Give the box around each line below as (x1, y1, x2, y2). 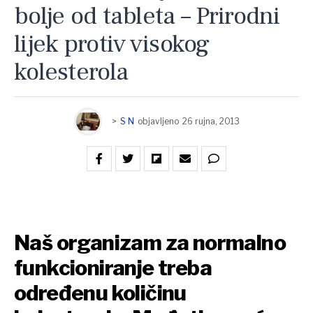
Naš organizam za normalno (14, 230, 286, 256)
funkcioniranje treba (14, 255, 212, 281)
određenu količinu (14, 280, 187, 306)
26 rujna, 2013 (182, 116, 240, 127)
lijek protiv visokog (14, 28, 210, 61)
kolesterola (14, 56, 129, 89)
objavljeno (137, 116, 179, 127)
